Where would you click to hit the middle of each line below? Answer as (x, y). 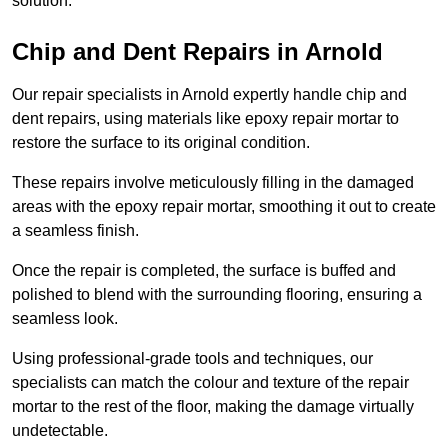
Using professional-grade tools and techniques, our (192, 359)
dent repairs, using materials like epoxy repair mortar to (205, 119)
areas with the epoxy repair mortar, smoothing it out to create (224, 207)
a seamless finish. (77, 231)
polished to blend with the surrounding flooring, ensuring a (217, 295)
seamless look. (65, 319)
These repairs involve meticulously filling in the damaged (213, 183)
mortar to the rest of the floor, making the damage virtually (213, 407)
